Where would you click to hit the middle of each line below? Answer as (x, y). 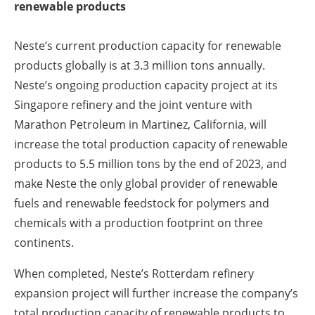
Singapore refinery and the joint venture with (133, 105)
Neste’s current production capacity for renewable (148, 46)
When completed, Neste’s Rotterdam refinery (134, 274)
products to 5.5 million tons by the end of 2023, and (150, 164)
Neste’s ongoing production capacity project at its (146, 85)
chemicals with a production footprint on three (139, 223)
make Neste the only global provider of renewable (146, 184)
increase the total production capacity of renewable (151, 144)
